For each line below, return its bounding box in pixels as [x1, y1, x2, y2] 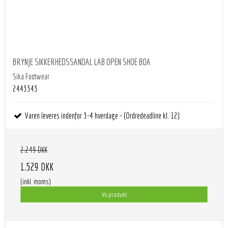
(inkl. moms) [20, 178, 51, 186]
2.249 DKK [20, 145, 47, 155]
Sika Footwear [13, 72, 49, 81]
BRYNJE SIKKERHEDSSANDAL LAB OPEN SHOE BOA [13, 56, 151, 67]
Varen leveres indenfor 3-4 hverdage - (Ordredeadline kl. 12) [23, 111, 180, 121]
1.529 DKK [20, 161, 53, 173]
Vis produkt [101, 191, 127, 198]
